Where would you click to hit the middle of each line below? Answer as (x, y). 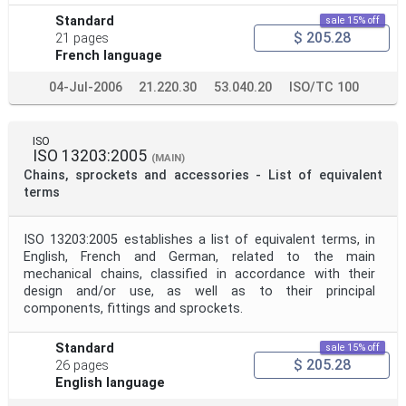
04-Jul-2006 (86, 87)
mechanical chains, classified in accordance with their (199, 274)
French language (109, 55)
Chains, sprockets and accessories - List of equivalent (203, 175)
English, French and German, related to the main (199, 256)
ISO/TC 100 (324, 87)
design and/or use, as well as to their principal (199, 291)
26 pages (82, 365)
